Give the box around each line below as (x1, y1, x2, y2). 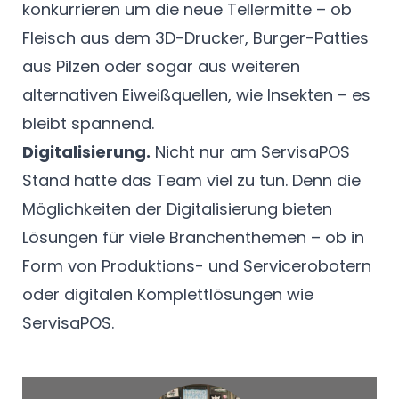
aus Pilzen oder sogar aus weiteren (22, 55, 300, 78)
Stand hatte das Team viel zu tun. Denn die (22, 169, 361, 192)
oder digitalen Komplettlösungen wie (22, 283, 313, 306)
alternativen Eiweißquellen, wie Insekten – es (22, 84, 370, 107)
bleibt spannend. (22, 112, 154, 135)
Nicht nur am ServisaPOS (151, 141, 350, 164)
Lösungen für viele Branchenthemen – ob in (22, 226, 364, 249)
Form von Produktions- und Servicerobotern (22, 255, 371, 278)
